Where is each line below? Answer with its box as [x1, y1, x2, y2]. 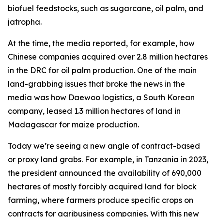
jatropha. [8, 17, 42, 27]
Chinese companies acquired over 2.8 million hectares [8, 52, 208, 62]
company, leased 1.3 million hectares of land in [8, 106, 181, 116]
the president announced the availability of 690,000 [8, 168, 201, 178]
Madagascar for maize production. [8, 120, 139, 129]
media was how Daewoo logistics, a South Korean [8, 93, 195, 102]
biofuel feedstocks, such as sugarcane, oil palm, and [8, 3, 203, 13]
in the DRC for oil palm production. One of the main [8, 65, 197, 75]
